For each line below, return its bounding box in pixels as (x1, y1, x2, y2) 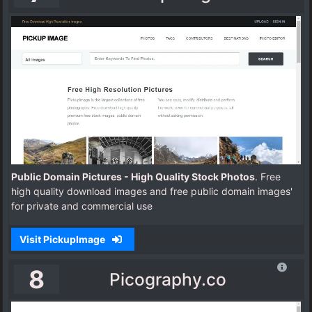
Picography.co (109, 268, 227, 290)
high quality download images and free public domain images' (11, 185, 292, 197)
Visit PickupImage (19, 233, 107, 245)
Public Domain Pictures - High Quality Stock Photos (11, 170, 255, 182)
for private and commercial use (11, 199, 153, 212)
